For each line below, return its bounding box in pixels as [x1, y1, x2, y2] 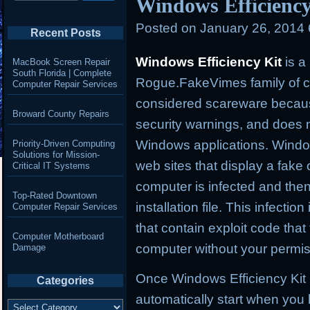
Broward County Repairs [12, 108, 109, 119]
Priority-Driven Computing [12, 138, 115, 149]
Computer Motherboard [12, 230, 104, 241]
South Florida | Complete [12, 67, 111, 78]
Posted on [136, 20, 197, 35]
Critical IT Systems [12, 160, 90, 171]
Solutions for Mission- [12, 149, 100, 160]
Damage [12, 241, 46, 253]
